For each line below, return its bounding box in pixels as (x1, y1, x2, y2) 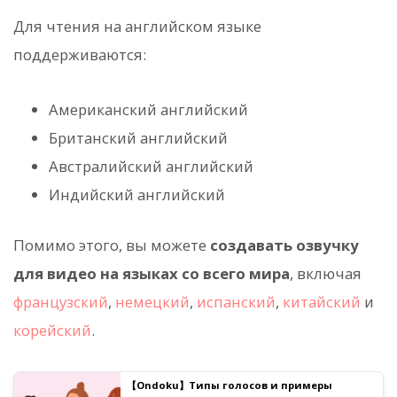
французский (13, 292, 108, 313)
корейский (13, 320, 91, 341)
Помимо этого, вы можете (13, 235, 210, 256)
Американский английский (49, 98, 248, 120)
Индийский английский (49, 183, 225, 205)
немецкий (115, 292, 190, 313)
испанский (197, 292, 276, 313)
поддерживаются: (13, 43, 146, 65)
